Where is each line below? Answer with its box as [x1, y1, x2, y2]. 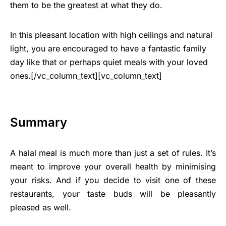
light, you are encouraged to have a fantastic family [10, 43, 206, 54]
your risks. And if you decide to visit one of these [10, 175, 216, 186]
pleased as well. [10, 202, 71, 213]
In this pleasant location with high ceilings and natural [10, 30, 212, 40]
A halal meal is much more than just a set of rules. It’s [10, 148, 216, 158]
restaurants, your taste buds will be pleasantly [10, 189, 216, 199]
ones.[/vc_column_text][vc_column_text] [10, 71, 162, 81]
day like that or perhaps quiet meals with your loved [10, 57, 208, 68]
